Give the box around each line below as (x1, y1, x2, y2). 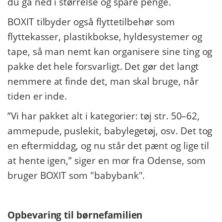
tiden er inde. (7, 90, 67, 103)
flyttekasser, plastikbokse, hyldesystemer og (7, 30, 202, 43)
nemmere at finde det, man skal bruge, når (7, 75, 199, 88)
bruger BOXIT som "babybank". (7, 169, 145, 182)
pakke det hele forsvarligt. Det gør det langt (7, 60, 199, 73)
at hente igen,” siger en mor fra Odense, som (7, 154, 206, 167)
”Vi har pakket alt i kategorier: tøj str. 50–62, (7, 110, 200, 122)
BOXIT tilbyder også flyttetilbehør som (7, 15, 175, 28)
